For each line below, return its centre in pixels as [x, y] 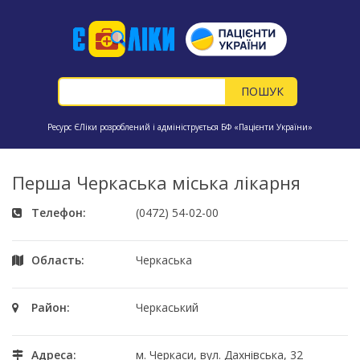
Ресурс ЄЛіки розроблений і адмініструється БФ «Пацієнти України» [180, 127]
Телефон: [59, 213]
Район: [51, 307]
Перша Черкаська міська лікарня [156, 182]
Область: [58, 260]
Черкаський [168, 307]
